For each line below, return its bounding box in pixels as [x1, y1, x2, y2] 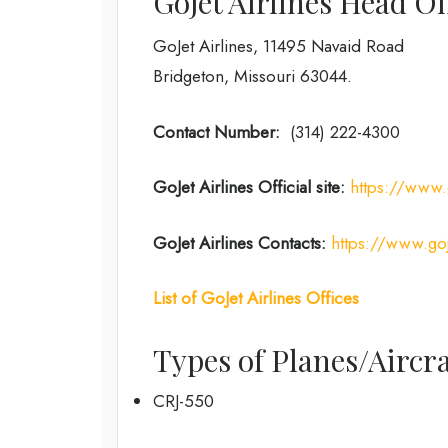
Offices [306, 286, 359, 310]
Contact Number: [153, 119, 285, 144]
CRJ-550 [153, 388, 214, 413]
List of [153, 286, 196, 310]
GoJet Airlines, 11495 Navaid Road [153, 34, 404, 58]
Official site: [258, 175, 345, 199]
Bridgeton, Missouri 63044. [153, 64, 352, 88]
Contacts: [258, 230, 326, 255]
